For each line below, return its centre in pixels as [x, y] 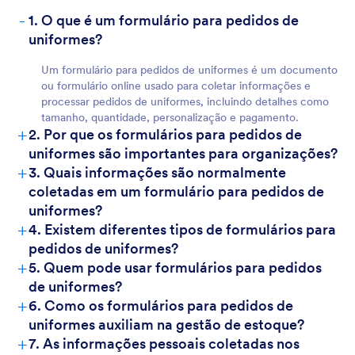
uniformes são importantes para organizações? [183, 153]
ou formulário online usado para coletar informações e [176, 86]
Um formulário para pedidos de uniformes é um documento [189, 70]
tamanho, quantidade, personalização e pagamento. [170, 117]
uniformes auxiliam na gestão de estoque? [166, 324]
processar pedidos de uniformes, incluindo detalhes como [185, 101]
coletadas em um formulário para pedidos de [176, 191]
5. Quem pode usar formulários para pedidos [175, 267]
